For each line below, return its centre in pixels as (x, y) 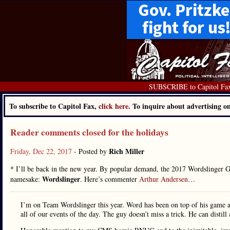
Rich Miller (127, 151)
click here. (116, 106)
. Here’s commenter (110, 179)
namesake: (26, 179)
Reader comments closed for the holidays (89, 132)
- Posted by (91, 151)
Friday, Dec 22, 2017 (42, 151)
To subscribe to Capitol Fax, (54, 106)
